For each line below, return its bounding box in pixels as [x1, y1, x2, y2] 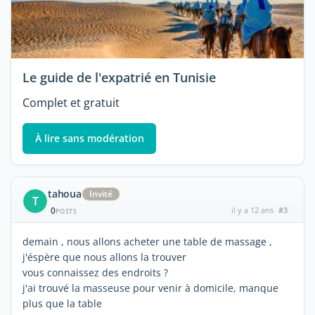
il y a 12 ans [231, 204, 274, 215]
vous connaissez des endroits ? [22, 265, 168, 279]
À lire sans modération [34, 131, 144, 146]
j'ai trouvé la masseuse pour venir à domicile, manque [22, 281, 278, 295]
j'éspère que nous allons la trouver [22, 250, 186, 264]
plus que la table [22, 296, 102, 310]
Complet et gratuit [22, 95, 120, 111]
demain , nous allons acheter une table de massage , [22, 234, 272, 248]
